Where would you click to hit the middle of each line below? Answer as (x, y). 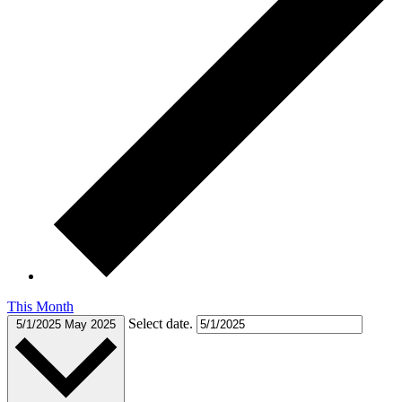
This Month (40, 306)
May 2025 (90, 324)
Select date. (162, 323)
